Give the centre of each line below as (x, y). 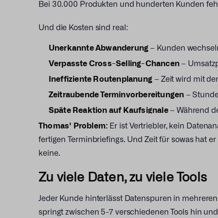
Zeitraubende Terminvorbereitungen (117, 94)
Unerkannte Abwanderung (99, 47)
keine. (49, 153)
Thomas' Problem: (74, 125)
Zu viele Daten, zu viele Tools (123, 176)
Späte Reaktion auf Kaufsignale (109, 110)
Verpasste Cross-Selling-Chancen (115, 63)
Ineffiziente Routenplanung (100, 79)
